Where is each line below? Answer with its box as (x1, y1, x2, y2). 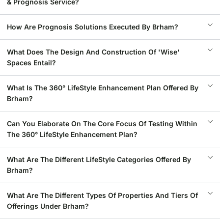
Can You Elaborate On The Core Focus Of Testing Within (7, 119, 197, 128)
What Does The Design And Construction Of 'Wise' (7, 48, 180, 56)
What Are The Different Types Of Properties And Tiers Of (7, 191, 198, 199)
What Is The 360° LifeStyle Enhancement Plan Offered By (7, 83, 198, 92)
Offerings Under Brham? (7, 202, 89, 210)
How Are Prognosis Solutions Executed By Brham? (7, 23, 178, 31)
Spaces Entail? (7, 58, 56, 67)
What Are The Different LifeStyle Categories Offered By (7, 155, 191, 164)
